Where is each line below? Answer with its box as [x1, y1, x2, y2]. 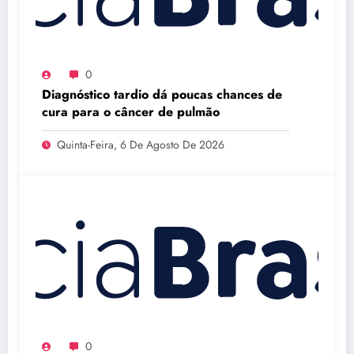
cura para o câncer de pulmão [42, 102, 220, 121]
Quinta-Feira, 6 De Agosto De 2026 [57, 136, 224, 153]
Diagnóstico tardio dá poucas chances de [42, 85, 282, 104]
